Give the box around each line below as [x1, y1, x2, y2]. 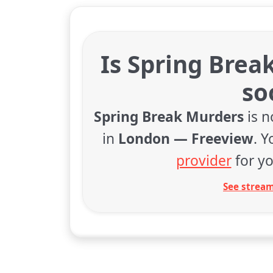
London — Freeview [118, 129, 253, 148]
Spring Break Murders [94, 107, 244, 126]
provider [175, 151, 232, 170]
